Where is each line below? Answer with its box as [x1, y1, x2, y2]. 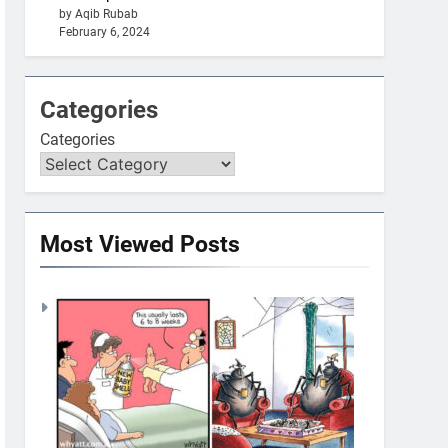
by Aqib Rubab [59, 6, 139, 21]
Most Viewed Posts [40, 229, 241, 258]
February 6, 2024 [59, 24, 151, 39]
